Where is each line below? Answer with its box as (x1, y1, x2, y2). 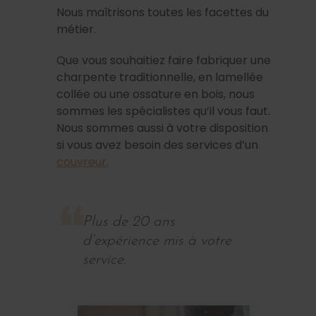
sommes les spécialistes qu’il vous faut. (56, 102, 270, 119)
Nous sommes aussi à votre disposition (56, 119, 268, 136)
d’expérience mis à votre (82, 233, 231, 248)
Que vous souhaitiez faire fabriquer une (56, 51, 271, 68)
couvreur (56, 153, 107, 170)
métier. (56, 20, 96, 37)
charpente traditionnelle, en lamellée (56, 68, 263, 85)
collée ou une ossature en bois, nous (56, 85, 255, 102)
